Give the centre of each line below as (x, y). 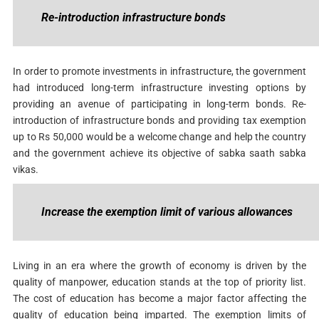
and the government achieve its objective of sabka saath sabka (159, 153)
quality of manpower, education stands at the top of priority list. (159, 282)
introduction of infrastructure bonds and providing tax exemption (159, 120)
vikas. (26, 169)
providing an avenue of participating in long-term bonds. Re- (159, 104)
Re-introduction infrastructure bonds (135, 17)
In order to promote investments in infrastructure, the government (159, 71)
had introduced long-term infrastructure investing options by (159, 87)
